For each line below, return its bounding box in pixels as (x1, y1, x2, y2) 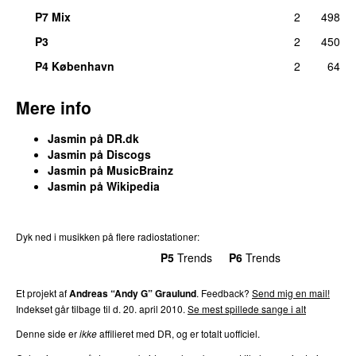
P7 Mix (35, 8, 71, 25)
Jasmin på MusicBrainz (48, 161, 173, 178)
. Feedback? (196, 285, 252, 300)
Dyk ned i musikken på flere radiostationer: (16, 229, 199, 243)
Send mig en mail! (252, 285, 330, 300)
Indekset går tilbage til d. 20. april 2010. (16, 301, 188, 315)
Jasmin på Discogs (48, 145, 151, 162)
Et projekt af (16, 285, 69, 300)
